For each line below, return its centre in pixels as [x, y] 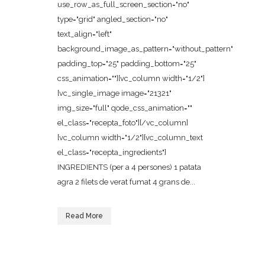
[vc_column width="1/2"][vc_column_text [130, 138]
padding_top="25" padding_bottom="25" [127, 64]
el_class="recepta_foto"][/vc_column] [123, 123]
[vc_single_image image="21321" [114, 93]
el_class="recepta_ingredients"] [112, 152]
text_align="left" [85, 34]
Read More [84, 216]
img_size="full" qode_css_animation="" [125, 108]
